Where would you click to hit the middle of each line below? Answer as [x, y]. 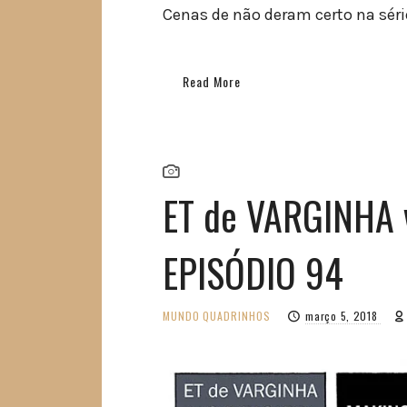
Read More [212, 81]
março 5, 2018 [343, 316]
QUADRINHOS [237, 316]
